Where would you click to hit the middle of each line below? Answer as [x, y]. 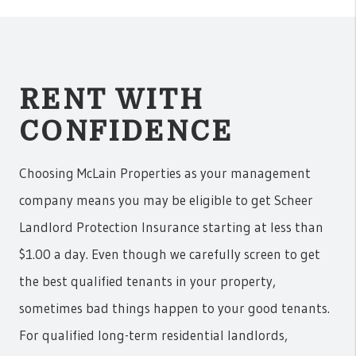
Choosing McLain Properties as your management [165, 173]
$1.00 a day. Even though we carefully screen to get [170, 254]
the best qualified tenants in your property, [147, 281]
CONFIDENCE [126, 132]
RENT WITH [112, 100]
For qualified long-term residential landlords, [153, 335]
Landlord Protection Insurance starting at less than [171, 227]
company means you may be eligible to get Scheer [166, 200]
